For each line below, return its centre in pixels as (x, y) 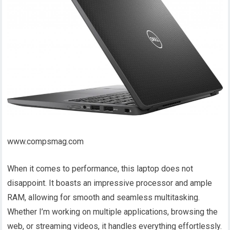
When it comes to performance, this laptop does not (100, 168)
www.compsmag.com (46, 141)
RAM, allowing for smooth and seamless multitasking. (104, 197)
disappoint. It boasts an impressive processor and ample (110, 183)
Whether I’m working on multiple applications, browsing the (113, 212)
